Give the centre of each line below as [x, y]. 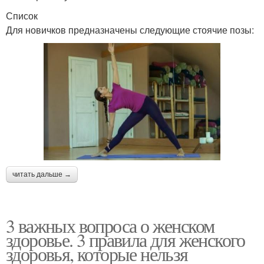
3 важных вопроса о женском [110, 225]
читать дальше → [42, 174]
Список [22, 15]
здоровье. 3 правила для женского [126, 239]
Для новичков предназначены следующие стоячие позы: [130, 29]
